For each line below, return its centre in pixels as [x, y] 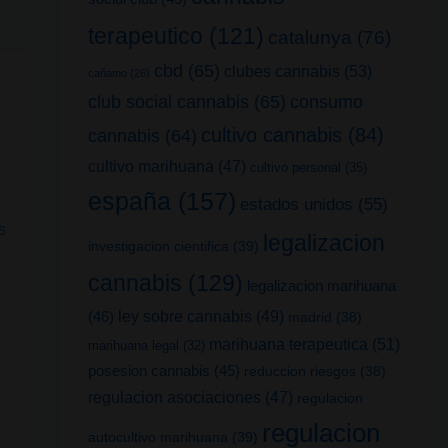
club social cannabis [168, 101]
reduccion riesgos [299, 370]
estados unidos [296, 204]
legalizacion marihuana [321, 285]
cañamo [107, 72]
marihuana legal [133, 345]
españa [129, 201]
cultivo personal [295, 167]
